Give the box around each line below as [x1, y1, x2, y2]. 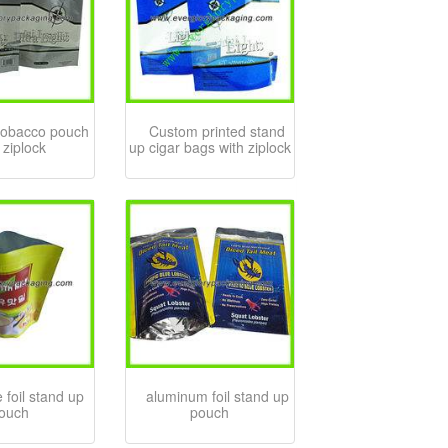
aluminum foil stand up [145, 386, 289, 407]
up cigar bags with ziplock [128, 137, 291, 158]
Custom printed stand [149, 121, 286, 142]
